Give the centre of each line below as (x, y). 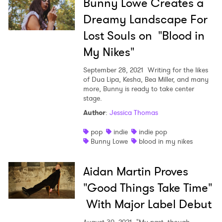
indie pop (153, 132)
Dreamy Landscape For (145, 20)
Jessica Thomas (134, 113)
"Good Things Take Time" (147, 188)
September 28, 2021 (113, 70)
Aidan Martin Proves (136, 172)
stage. (92, 98)
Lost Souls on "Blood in (144, 36)
